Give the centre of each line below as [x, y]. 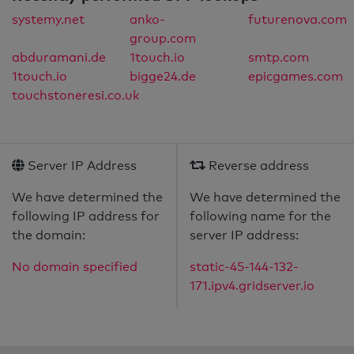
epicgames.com [295, 77]
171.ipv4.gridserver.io [252, 286]
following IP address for [86, 217]
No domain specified [75, 267]
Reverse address [257, 166]
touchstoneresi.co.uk [75, 96]
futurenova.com [297, 20]
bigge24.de [163, 77]
